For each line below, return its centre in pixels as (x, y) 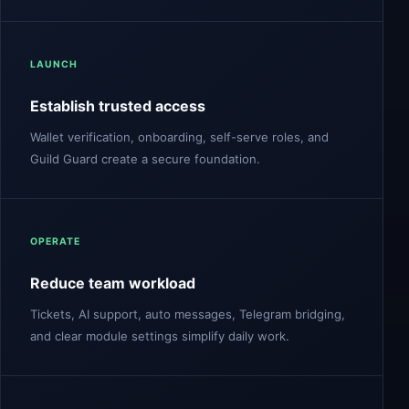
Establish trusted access (118, 106)
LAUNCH (54, 64)
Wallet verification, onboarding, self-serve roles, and (179, 137)
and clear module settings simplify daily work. (160, 336)
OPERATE (56, 241)
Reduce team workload (113, 283)
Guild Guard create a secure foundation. (145, 159)
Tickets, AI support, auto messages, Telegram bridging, (188, 314)
